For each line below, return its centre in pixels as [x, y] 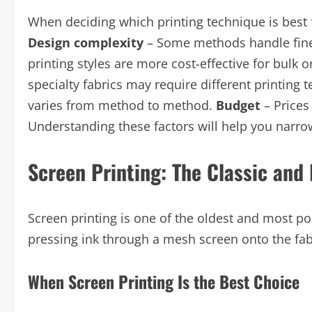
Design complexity [86, 42]
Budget [238, 105]
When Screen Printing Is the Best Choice [164, 281]
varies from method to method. [122, 105]
